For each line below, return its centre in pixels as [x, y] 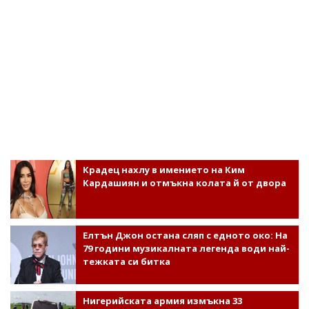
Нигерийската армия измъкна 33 [162, 300]
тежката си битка [126, 261]
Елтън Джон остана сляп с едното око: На [185, 235]
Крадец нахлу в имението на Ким [163, 169]
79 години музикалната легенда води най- [186, 248]
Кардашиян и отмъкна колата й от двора [184, 182]
